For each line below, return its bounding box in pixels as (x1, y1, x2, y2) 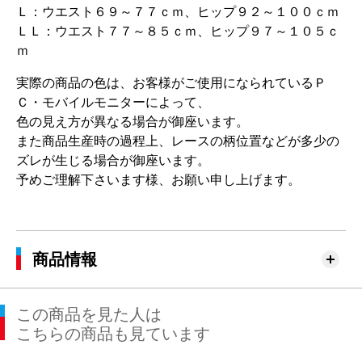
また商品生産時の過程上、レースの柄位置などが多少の (16, 134, 339, 149)
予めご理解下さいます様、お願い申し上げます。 (16, 173, 301, 187)
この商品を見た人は (16, 305, 162, 324)
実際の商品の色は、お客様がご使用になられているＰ (16, 76, 326, 90)
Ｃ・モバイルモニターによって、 (16, 95, 210, 110)
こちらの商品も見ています (16, 325, 210, 343)
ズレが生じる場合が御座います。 (16, 154, 210, 168)
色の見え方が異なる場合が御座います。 (16, 115, 249, 129)
